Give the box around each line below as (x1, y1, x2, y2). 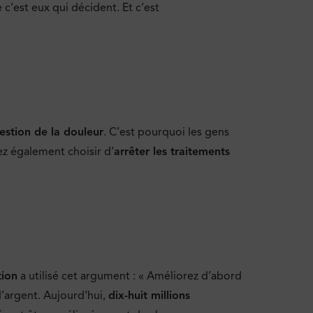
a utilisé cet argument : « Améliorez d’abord (17, 269, 242, 284)
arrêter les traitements (114, 144, 230, 159)
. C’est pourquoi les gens (103, 124, 229, 139)
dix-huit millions (108, 289, 190, 303)
